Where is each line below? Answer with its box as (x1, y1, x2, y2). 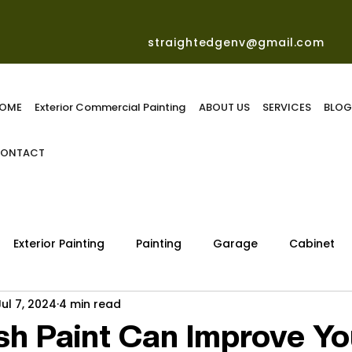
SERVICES (262, 100, 311, 115)
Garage (213, 235, 258, 251)
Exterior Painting (13, 235, 104, 251)
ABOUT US (198, 100, 250, 115)
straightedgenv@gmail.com (144, 35, 324, 50)
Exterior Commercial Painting (35, 100, 186, 115)
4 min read (59, 295, 121, 312)
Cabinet (289, 235, 335, 251)
